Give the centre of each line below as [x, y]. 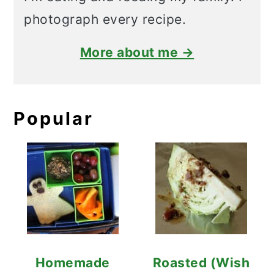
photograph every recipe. [105, 20]
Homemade [72, 263]
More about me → [137, 53]
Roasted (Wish [201, 263]
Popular [54, 119]
